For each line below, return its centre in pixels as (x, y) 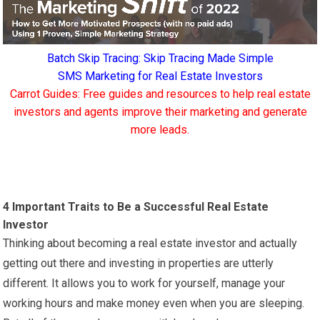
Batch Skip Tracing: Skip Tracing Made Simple (160, 59)
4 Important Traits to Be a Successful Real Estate (136, 207)
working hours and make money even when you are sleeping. (154, 304)
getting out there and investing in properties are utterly (139, 264)
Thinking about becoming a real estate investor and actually (150, 244)
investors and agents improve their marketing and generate (160, 112)
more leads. (160, 130)
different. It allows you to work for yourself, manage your (144, 284)
